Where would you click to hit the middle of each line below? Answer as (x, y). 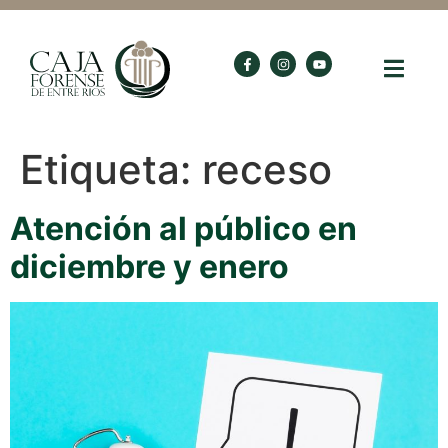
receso (267, 169)
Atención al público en (183, 228)
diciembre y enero (149, 266)
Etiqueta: (111, 169)
